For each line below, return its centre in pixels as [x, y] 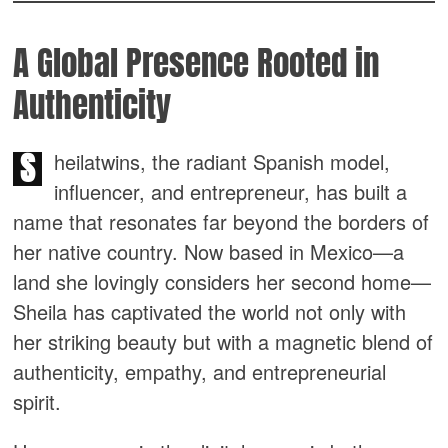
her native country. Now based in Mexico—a [209, 251]
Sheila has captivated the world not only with [210, 311]
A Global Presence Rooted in [196, 63]
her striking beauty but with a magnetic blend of [223, 341]
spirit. [37, 401]
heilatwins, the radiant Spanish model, [222, 161]
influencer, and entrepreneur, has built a [231, 191]
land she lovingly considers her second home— [222, 281]
